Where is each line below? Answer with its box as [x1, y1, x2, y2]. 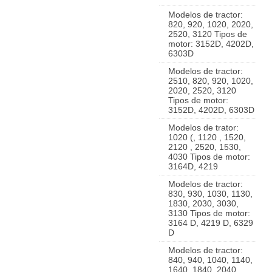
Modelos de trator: [168, 123, 239, 132]
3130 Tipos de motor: [168, 208, 250, 218]
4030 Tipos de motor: [168, 152, 250, 161]
